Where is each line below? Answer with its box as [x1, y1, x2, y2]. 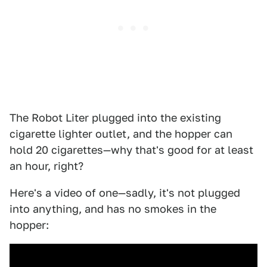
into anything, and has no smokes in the [10, 202, 216, 215]
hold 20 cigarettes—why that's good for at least [10, 143, 253, 156]
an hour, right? [10, 159, 83, 172]
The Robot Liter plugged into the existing [10, 111, 221, 124]
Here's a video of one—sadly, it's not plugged [10, 186, 240, 199]
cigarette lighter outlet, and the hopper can [10, 127, 232, 140]
